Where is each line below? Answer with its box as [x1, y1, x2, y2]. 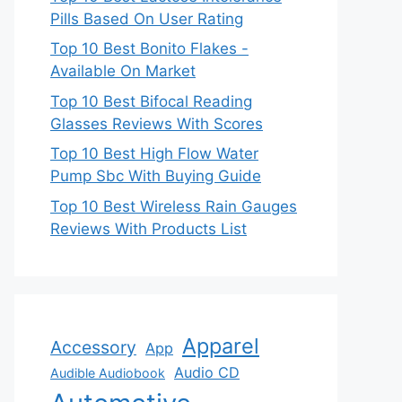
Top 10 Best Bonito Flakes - [50, 39, 249, 57]
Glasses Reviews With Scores [50, 114, 263, 133]
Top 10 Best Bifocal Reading [50, 92, 252, 110]
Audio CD [174, 363, 240, 381]
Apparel [182, 332, 259, 359]
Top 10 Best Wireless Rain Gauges [50, 197, 297, 215]
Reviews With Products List [50, 219, 247, 238]
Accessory [50, 336, 136, 358]
